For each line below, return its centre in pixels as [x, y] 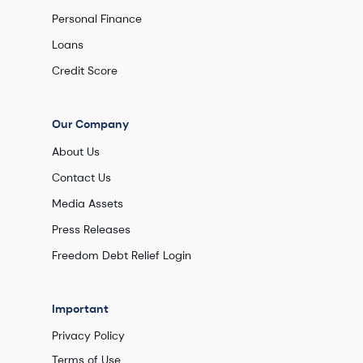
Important [80, 309]
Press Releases [91, 229]
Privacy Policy [88, 335]
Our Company [90, 124]
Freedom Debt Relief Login [122, 255]
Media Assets [88, 203]
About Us [76, 152]
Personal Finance [97, 19]
